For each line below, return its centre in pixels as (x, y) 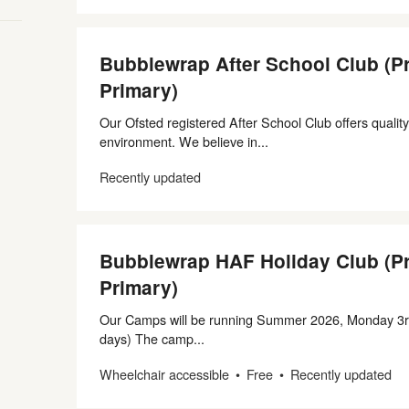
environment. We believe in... (184, 141)
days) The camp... (152, 338)
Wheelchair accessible (164, 374)
